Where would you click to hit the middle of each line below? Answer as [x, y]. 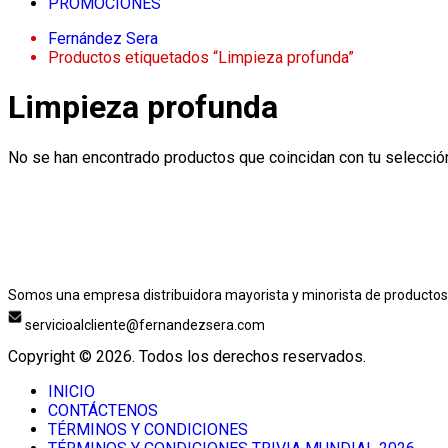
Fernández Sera [103, 38]
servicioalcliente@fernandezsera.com [143, 325]
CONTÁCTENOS [103, 411]
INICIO [71, 392]
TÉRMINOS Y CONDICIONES [148, 430]
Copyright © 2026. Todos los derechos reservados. [187, 357]
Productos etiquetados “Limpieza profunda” [201, 57]
